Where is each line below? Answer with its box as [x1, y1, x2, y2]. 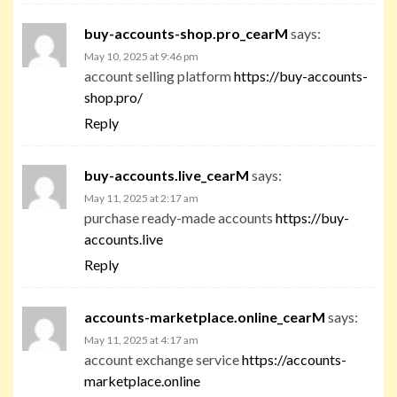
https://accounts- [242, 350, 346, 368]
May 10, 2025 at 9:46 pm [84, 49, 198, 63]
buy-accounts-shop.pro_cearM [84, 24, 288, 42]
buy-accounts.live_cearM [84, 166, 249, 183]
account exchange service [84, 350, 242, 368]
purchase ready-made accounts [84, 208, 276, 226]
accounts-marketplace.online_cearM [84, 307, 325, 325]
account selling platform [84, 66, 234, 84]
